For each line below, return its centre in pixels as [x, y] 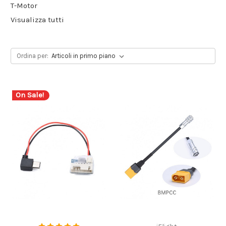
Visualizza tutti [37, 19]
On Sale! [30, 95]
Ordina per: [32, 55]
